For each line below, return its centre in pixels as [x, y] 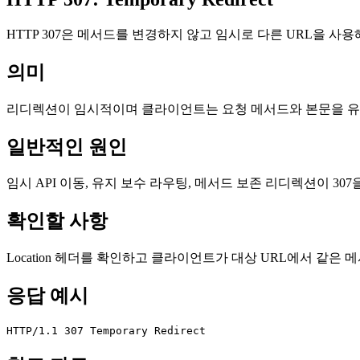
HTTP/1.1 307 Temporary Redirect [106, 331]
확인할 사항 [57, 221]
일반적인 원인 [67, 147]
